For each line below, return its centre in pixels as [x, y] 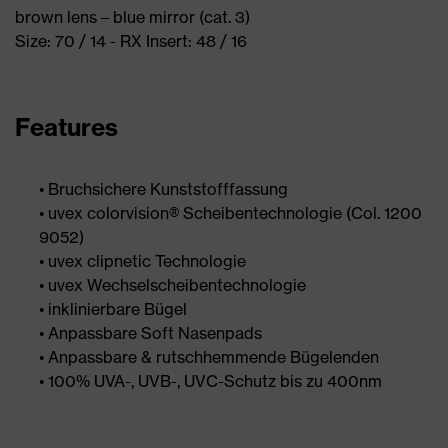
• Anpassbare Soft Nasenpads [150, 333]
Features [66, 127]
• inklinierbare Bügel [113, 309]
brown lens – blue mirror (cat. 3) [132, 17]
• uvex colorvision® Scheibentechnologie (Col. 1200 [230, 213]
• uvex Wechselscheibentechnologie [172, 285]
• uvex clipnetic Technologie [142, 261]
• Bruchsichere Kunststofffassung [163, 189]
